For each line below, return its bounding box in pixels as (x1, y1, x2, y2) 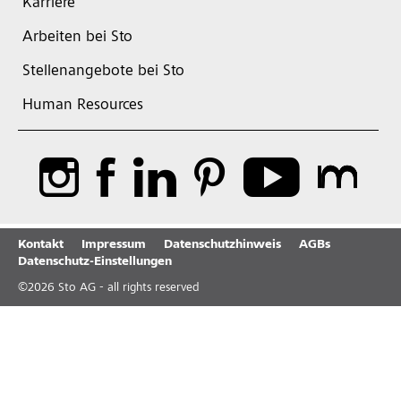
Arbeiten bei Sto (22, 30, 132, 46)
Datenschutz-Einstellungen (18, 256, 172, 269)
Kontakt (18, 239, 64, 252)
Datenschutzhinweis (164, 239, 281, 252)
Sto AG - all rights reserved (55, 282, 200, 294)
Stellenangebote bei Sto (22, 64, 184, 80)
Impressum (81, 239, 146, 252)
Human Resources (22, 98, 143, 114)
